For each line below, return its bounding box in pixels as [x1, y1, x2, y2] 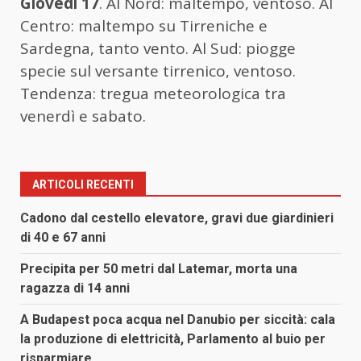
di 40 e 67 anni [20, 229, 106, 245]
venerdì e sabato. [20, 105, 146, 127]
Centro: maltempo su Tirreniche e [20, 15, 268, 36]
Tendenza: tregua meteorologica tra [20, 82, 286, 104]
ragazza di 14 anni [20, 280, 130, 296]
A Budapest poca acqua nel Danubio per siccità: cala [20, 311, 335, 327]
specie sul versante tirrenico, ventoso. [20, 60, 296, 81]
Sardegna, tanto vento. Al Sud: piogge [20, 37, 296, 59]
